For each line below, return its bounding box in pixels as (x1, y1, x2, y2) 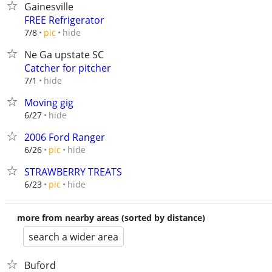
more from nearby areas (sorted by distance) (17, 212, 205, 223)
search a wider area (29, 230, 118, 243)
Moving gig (24, 96, 73, 109)
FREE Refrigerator (24, 13, 104, 27)
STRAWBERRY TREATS (24, 165, 122, 178)
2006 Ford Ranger (24, 131, 105, 144)
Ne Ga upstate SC (24, 48, 104, 61)
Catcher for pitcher (24, 61, 111, 75)
